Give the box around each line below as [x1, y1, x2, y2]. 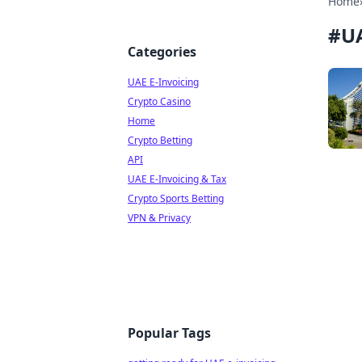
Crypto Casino [128, 95, 191, 108]
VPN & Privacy [128, 211, 191, 225]
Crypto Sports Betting [128, 192, 224, 205]
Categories [128, 43, 196, 61]
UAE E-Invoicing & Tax [128, 172, 226, 186]
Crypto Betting [128, 133, 192, 147]
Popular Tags [128, 324, 211, 342]
